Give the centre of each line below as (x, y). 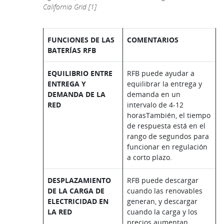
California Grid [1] (70, 7)
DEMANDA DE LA (76, 94)
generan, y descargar (162, 201)
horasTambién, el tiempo (169, 115)
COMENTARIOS (153, 40)
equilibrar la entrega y (164, 84)
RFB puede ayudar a (161, 73)
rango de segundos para (168, 136)
